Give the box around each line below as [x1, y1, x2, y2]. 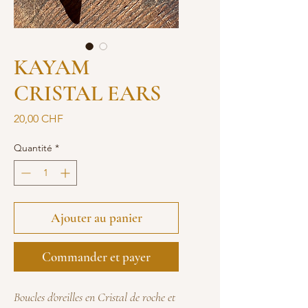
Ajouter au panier [50, 209, 142, 225]
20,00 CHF [14, 111, 63, 125]
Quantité [14, 141, 52, 154]
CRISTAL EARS [14, 79, 161, 107]
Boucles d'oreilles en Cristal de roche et [14, 289, 175, 305]
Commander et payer [42, 248, 151, 265]
